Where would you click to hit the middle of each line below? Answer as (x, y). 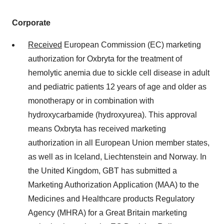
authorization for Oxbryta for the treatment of (105, 58)
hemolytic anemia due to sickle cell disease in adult (119, 72)
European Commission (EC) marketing (131, 44)
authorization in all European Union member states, (119, 142)
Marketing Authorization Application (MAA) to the (113, 184)
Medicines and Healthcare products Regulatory (111, 198)
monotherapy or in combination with (91, 100)
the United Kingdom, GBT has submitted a (102, 170)
